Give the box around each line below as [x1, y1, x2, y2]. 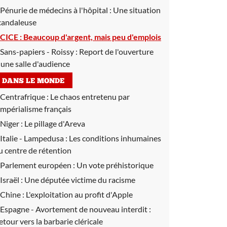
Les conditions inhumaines [69, 133, 161, 143]
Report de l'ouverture [79, 47, 154, 56]
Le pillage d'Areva [24, 119, 85, 128]
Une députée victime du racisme [24, 175, 135, 184]
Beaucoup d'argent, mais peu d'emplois [23, 32, 161, 42]
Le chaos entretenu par [50, 92, 130, 101]
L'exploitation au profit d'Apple [26, 190, 133, 199]
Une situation [113, 5, 161, 15]
